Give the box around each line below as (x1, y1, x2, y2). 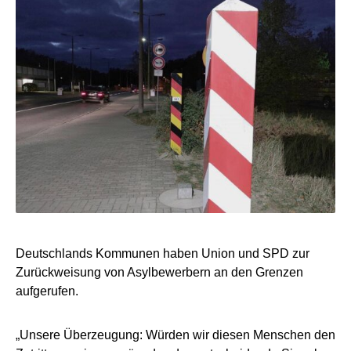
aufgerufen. (16, 284, 78, 298)
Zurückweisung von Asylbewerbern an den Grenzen (16, 265, 303, 279)
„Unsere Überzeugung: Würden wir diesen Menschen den (16, 327, 335, 342)
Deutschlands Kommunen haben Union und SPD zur (16, 246, 309, 260)
